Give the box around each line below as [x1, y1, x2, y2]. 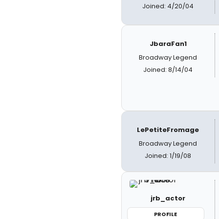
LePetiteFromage [137, 125, 199, 134]
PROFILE [154, 210, 177, 218]
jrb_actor [151, 193, 186, 203]
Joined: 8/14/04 [143, 65, 193, 74]
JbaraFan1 [149, 39, 187, 48]
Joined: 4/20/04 [142, 1, 194, 11]
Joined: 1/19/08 [145, 151, 192, 160]
